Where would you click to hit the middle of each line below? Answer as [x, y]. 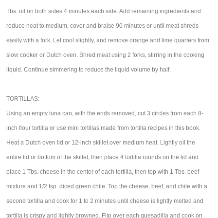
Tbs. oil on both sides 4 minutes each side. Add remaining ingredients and [104, 11]
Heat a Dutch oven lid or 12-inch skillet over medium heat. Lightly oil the [101, 143]
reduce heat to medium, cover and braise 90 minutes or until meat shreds [103, 26]
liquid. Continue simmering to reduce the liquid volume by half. [89, 70]
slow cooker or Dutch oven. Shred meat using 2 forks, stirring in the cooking [106, 55]
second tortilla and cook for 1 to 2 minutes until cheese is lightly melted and [105, 201]
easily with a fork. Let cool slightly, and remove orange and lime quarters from [108, 40]
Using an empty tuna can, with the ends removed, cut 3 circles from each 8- [105, 113]
